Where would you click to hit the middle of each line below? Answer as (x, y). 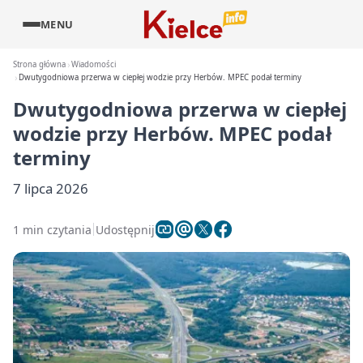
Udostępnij (125, 229)
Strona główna (39, 64)
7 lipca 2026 (51, 188)
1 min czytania (52, 229)
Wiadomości (94, 64)
